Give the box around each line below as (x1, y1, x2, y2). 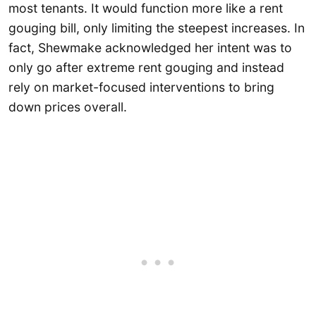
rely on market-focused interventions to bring (8, 79, 274, 95)
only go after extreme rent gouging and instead (8, 59, 284, 75)
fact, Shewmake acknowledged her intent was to (8, 39, 292, 55)
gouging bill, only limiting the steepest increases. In (8, 20, 305, 35)
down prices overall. (8, 99, 127, 114)
